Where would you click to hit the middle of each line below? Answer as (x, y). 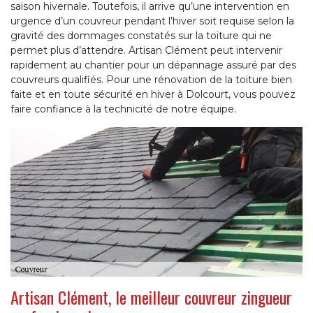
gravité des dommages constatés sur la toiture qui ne (141, 36)
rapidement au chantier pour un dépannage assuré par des (153, 65)
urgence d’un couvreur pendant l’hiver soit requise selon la (152, 21)
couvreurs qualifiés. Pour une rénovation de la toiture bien (151, 80)
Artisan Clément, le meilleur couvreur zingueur (151, 297)
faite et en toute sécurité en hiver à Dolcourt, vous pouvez (153, 95)
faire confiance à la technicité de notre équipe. (123, 109)
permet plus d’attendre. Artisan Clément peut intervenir (146, 51)
